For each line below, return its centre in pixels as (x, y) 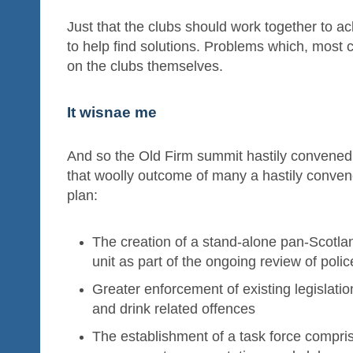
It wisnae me (112, 111)
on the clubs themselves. (145, 67)
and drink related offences (174, 309)
